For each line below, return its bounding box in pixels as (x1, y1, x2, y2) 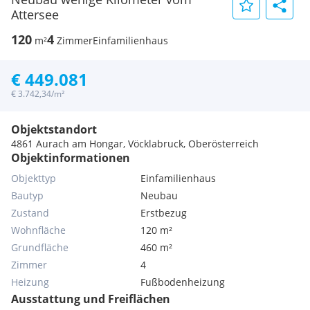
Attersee (11, 6, 59, 23)
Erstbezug (140, 206, 188, 219)
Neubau (140, 189, 179, 202)
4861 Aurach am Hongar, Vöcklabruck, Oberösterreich (11, 137, 259, 150)
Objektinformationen (11, 150, 130, 165)
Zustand (11, 206, 49, 219)
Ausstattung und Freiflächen (11, 291, 170, 307)
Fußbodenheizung (140, 275, 226, 289)
